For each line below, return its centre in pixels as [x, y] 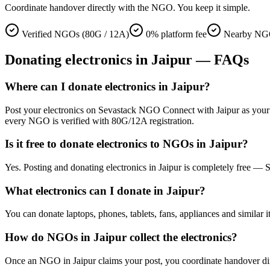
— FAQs [221, 59]
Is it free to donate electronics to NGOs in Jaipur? [127, 144]
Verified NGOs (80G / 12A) [75, 34]
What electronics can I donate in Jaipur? [105, 190]
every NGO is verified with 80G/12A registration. [99, 121]
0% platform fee [176, 34]
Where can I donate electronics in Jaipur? [108, 86]
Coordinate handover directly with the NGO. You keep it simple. [127, 8]
